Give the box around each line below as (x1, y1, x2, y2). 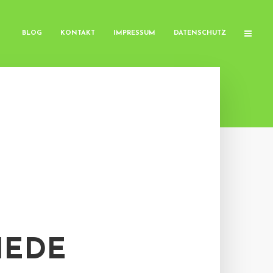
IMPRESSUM (113, 30, 155, 37)
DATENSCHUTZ (174, 30, 226, 37)
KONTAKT (60, 30, 95, 37)
